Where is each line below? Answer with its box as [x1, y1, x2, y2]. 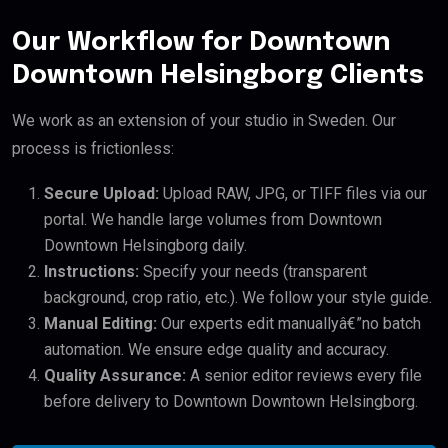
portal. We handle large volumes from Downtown [44, 210, 382, 230]
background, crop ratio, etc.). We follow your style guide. [44, 288, 432, 308]
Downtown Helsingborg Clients [12, 62, 424, 90]
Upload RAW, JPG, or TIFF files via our [159, 184, 427, 204]
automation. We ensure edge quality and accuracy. [44, 340, 389, 360]
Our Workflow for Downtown [12, 29, 390, 57]
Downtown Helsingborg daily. [44, 236, 247, 256]
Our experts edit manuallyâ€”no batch [157, 314, 421, 334]
